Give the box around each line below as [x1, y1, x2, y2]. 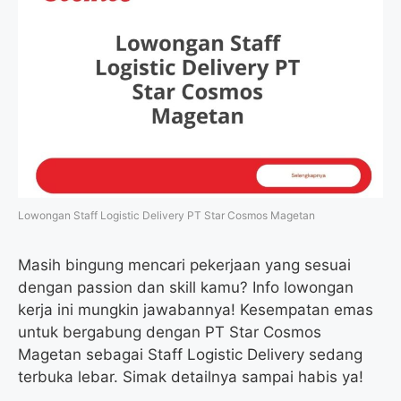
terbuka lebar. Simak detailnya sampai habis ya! [18, 368, 363, 387]
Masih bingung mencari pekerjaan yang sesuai [18, 256, 351, 275]
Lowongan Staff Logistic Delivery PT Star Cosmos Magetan [18, 209, 315, 223]
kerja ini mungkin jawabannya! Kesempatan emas [18, 301, 373, 320]
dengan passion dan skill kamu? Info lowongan [18, 278, 354, 297]
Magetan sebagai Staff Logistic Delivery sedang [18, 346, 363, 364]
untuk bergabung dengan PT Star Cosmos [18, 323, 321, 342]
